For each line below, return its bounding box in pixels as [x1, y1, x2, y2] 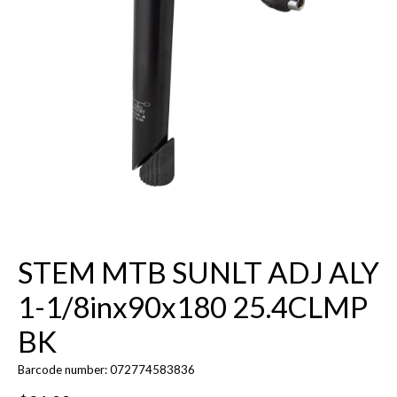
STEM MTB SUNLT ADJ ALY [18, 254, 379, 291]
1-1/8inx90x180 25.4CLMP [18, 289, 368, 325]
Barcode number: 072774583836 [18, 362, 195, 378]
